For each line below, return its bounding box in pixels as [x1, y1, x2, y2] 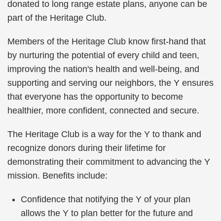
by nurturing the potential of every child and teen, [7, 50, 199, 60]
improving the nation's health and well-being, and [7, 64, 199, 74]
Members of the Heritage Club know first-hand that [7, 37, 206, 46]
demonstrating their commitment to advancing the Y [7, 157, 210, 167]
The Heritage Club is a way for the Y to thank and [7, 129, 201, 139]
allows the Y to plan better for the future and [21, 208, 193, 218]
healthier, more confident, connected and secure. [7, 106, 202, 115]
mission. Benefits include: [7, 171, 108, 181]
